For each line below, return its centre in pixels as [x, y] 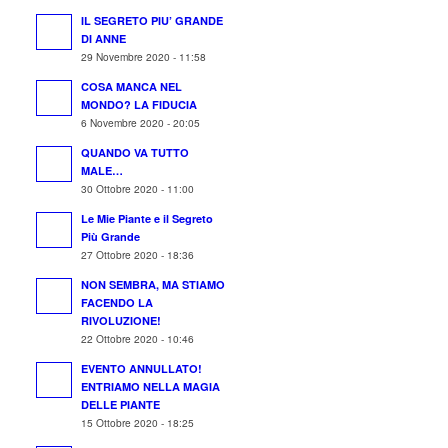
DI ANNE [104, 38]
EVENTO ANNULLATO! [142, 368]
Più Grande [111, 236]
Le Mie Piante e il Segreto [147, 218]
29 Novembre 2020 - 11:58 [144, 56]
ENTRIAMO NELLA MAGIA [151, 386]
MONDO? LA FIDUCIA [139, 104]
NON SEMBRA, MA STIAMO [153, 284]
